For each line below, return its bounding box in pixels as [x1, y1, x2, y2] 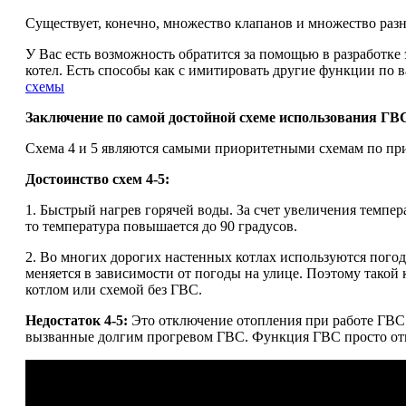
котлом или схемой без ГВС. [25, 282, 202, 297]
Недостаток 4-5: [25, 313, 128, 328]
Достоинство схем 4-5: [25, 171, 169, 187]
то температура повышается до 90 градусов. [25, 218, 297, 234]
